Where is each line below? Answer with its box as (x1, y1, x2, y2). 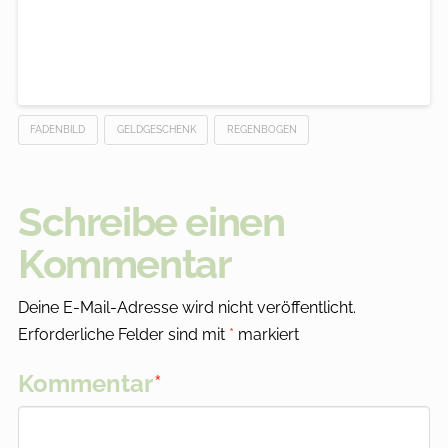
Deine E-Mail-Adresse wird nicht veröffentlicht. (17, 297, 356, 317)
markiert (233, 324, 299, 344)
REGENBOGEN (226, 124, 297, 136)
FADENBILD (30, 124, 86, 136)
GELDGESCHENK (116, 124, 196, 136)
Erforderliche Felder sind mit (17, 324, 229, 344)
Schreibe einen (17, 198, 285, 246)
